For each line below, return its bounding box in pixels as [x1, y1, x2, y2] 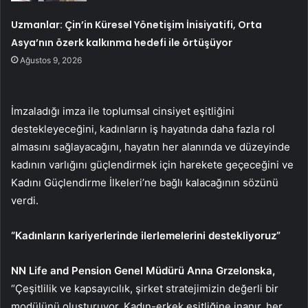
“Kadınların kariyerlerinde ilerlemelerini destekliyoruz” [11, 228, 280, 242]
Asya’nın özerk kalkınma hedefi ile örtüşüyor [11, 35, 233, 49]
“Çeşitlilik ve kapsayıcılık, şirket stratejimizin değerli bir [11, 281, 278, 295]
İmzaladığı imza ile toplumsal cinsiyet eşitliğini [11, 104, 234, 118]
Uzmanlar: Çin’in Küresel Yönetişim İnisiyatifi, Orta [11, 17, 263, 32]
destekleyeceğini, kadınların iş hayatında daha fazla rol [11, 122, 275, 135]
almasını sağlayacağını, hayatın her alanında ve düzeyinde [11, 140, 290, 153]
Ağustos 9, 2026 [20, 54, 82, 65]
